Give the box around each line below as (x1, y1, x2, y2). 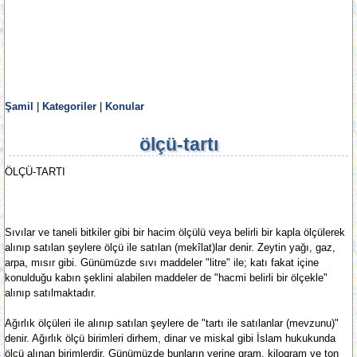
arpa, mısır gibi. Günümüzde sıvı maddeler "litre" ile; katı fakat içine (5, 257, 319, 269)
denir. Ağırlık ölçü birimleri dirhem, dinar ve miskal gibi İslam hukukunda (5, 332, 335, 344)
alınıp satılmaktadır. (5, 287, 96, 299)
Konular (105, 100, 144, 112)
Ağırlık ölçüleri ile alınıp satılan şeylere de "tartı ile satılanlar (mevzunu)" (5, 317, 339, 329)
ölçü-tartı (139, 134, 218, 155)
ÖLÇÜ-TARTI (5, 166, 65, 178)
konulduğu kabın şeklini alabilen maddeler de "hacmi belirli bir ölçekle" (5, 272, 328, 284)
